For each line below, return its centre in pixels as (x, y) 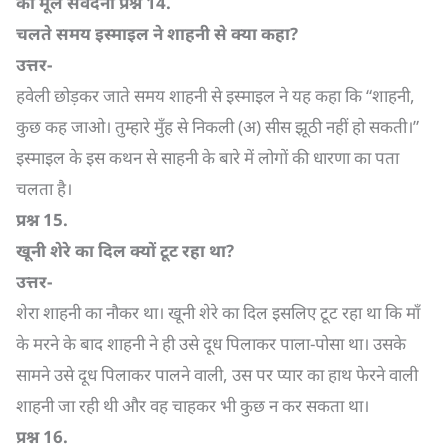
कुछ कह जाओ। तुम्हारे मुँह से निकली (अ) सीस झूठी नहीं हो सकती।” (217, 126)
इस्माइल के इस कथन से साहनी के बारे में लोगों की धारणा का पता (207, 157)
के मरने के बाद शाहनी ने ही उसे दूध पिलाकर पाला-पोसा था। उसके (211, 343)
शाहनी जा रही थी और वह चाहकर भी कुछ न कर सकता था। (192, 405)
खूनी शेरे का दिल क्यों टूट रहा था (121, 250)
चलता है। (44, 188)
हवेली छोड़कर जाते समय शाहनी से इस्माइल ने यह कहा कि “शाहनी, (215, 95)
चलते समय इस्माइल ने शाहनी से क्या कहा (153, 33)
